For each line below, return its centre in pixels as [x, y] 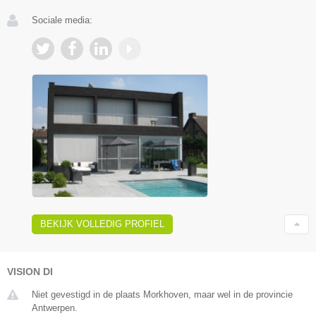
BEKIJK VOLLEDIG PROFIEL [102, 224]
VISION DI [30, 271]
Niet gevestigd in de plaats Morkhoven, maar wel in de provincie [162, 294]
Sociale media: [62, 20]
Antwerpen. [55, 308]
